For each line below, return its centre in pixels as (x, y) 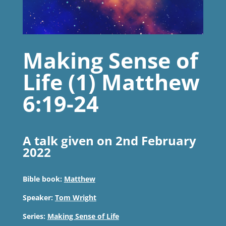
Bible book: (42, 179)
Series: (34, 216)
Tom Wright (75, 198)
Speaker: (38, 198)
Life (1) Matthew (111, 82)
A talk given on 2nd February (109, 141)
